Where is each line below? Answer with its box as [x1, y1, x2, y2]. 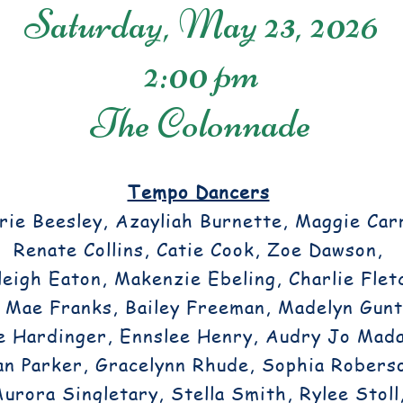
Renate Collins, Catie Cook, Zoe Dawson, [13, 237, 383, 262]
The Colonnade [91, 98, 311, 148]
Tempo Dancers [127, 180, 270, 204]
